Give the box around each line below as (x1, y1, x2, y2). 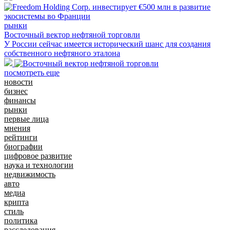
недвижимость (4, 170, 55, 179)
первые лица (4, 114, 49, 124)
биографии (4, 142, 43, 151)
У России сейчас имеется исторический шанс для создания (4, 40, 210, 49)
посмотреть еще (4, 68, 60, 78)
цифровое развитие (4, 151, 72, 161)
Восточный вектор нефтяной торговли (4, 30, 140, 40)
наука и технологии (4, 161, 73, 170)
